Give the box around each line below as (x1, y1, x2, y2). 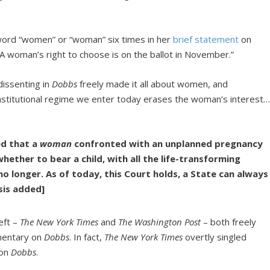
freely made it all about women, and (77, 77, 228, 90)
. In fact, (69, 230, 105, 243)
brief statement (173, 33, 239, 45)
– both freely (201, 215, 257, 228)
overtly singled (183, 230, 247, 243)
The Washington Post (118, 215, 201, 228)
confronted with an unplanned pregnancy (74, 137, 263, 149)
